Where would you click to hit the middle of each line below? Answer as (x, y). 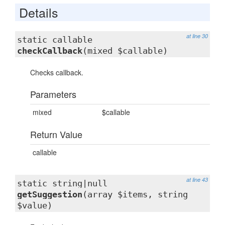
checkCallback (50, 51)
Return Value (56, 134)
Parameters (53, 94)
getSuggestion (50, 194)
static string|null (62, 183)
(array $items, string (135, 194)
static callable (55, 40)
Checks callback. (57, 72)
